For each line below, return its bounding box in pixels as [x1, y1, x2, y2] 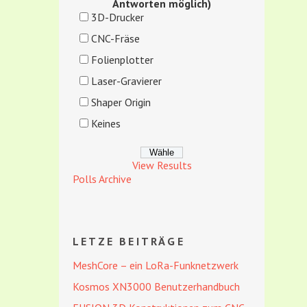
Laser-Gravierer [91, 74, 162, 88]
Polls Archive [73, 172, 132, 186]
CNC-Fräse [91, 32, 140, 45]
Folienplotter [91, 53, 153, 66]
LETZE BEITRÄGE [73, 234, 185, 248]
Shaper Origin [91, 95, 151, 109]
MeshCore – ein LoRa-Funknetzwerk [73, 258, 238, 272]
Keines [91, 116, 121, 130]
